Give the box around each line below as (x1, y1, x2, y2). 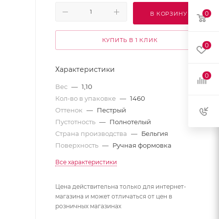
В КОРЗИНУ (150, 10, 187, 17)
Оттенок (55, 106, 84, 114)
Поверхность (55, 141, 100, 149)
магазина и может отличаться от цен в (55, 193, 172, 200)
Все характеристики (55, 158, 117, 166)
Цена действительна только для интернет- (55, 183, 186, 190)
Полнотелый (109, 118, 151, 126)
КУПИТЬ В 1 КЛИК (102, 37, 158, 44)
